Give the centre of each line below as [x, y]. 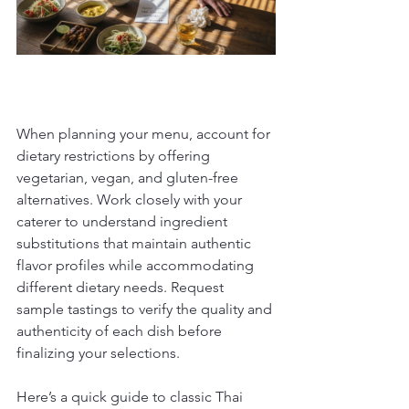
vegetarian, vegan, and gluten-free [129, 178]
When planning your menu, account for [145, 134]
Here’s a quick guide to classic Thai [131, 397]
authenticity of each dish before [121, 331]
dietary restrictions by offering [115, 156]
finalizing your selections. [98, 353]
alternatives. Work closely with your [131, 199]
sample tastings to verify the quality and [146, 309]
